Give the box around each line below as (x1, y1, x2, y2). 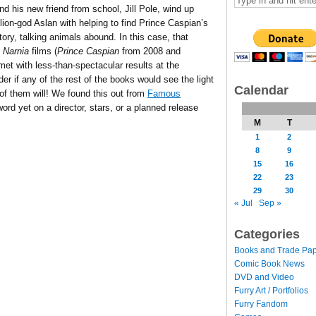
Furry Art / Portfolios (234, 285, 308, 296)
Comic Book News (234, 258, 305, 269)
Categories (234, 226, 300, 241)
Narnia (3, 46, 29, 56)
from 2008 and (119, 46, 181, 56)
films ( (29, 46, 57, 56)
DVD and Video (234, 272, 294, 282)
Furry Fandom (234, 298, 288, 309)
